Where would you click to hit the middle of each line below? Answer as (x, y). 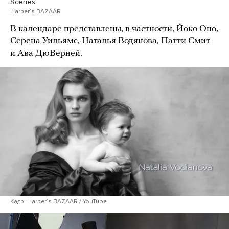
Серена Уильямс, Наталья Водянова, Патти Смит (110, 41)
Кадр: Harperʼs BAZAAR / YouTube (59, 202)
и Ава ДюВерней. (46, 53)
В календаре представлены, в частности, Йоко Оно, (114, 29)
